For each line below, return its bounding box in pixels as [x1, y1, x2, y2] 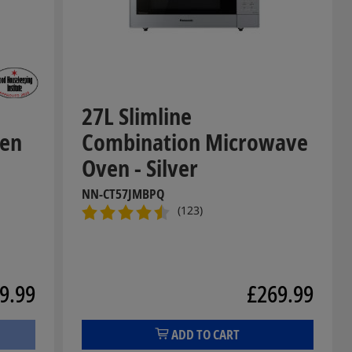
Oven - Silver [81, 152, 198, 183]
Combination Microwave [81, 126, 308, 157]
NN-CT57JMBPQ [81, 185, 164, 203]
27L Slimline [81, 101, 192, 131]
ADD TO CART [171, 325, 240, 343]
